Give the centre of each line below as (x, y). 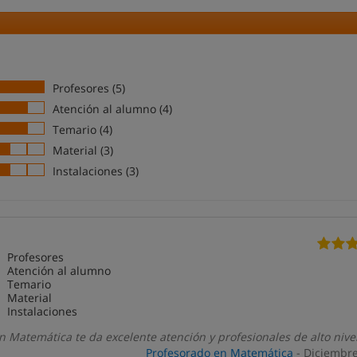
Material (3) (83, 150)
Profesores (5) (89, 88)
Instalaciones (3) (96, 171)
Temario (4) (83, 129)
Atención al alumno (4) (113, 109)
